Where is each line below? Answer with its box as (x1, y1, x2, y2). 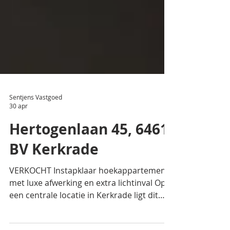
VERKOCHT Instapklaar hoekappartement (9, 211, 169, 222)
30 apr (9, 148, 28, 156)
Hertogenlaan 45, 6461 (9, 165, 168, 185)
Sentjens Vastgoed (9, 139, 62, 147)
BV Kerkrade (9, 185, 99, 205)
